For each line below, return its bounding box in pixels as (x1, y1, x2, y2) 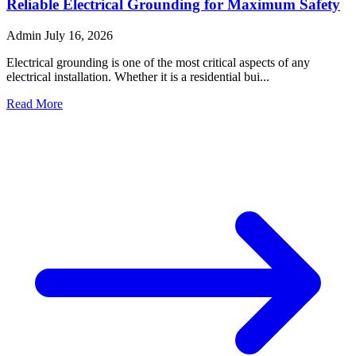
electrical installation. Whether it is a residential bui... (6, 69, 269, 83)
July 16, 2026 (44, 28, 113, 42)
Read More (6, 96, 63, 110)
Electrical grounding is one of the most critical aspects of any (6, 55, 310, 69)
